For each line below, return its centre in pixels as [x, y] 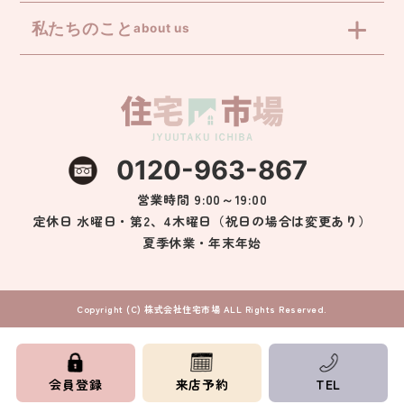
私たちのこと [82, 29]
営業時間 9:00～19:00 [202, 200]
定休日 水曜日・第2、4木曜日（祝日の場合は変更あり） [202, 221]
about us [161, 28]
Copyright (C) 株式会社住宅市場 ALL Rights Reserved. [202, 309]
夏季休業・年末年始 [202, 243]
